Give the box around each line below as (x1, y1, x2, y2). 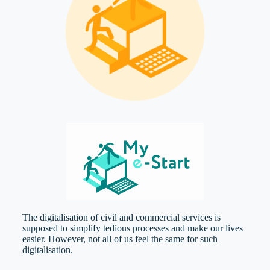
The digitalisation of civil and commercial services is (22, 212, 221, 223)
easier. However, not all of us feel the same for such (22, 234, 218, 245)
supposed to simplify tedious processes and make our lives (22, 223, 243, 234)
